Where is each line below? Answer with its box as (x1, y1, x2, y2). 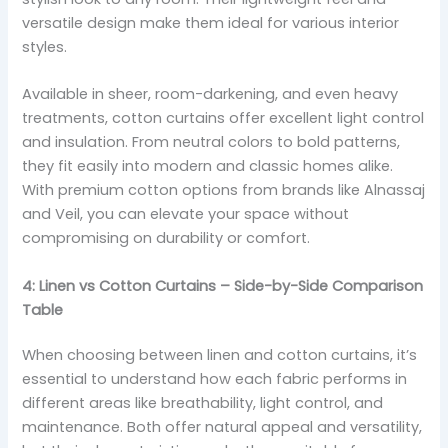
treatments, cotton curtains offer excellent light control (22, 108, 425, 129)
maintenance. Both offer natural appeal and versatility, (22, 417, 423, 438)
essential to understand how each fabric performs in (22, 369, 408, 390)
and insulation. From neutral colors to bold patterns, (22, 132, 401, 153)
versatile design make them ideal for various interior (22, 12, 400, 33)
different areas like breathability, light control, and (22, 393, 384, 414)
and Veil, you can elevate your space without (22, 204, 350, 225)
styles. (22, 36, 68, 57)
